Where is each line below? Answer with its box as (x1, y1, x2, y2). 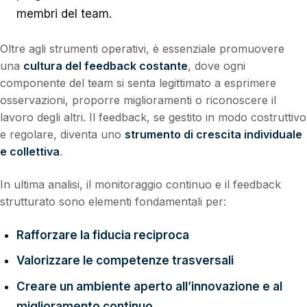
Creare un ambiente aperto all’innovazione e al (16, 279, 282, 293)
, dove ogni (188, 59, 245, 73)
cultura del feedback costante (23, 59, 188, 73)
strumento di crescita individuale (125, 127, 302, 142)
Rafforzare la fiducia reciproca (16, 228, 189, 242)
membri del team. (16, 7, 112, 21)
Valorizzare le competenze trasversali (16, 254, 234, 268)
